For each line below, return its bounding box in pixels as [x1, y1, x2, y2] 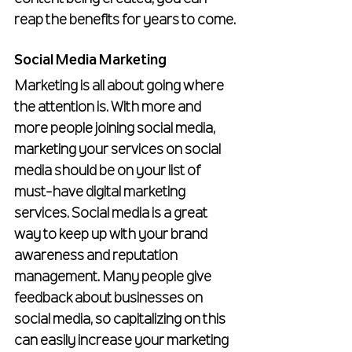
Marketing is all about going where [14, 79, 226, 94]
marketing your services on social [14, 143, 223, 158]
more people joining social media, [14, 122, 218, 137]
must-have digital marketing [14, 185, 188, 200]
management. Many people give [14, 270, 214, 285]
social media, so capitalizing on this [14, 313, 228, 328]
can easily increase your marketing [14, 334, 231, 349]
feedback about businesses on [14, 291, 205, 306]
